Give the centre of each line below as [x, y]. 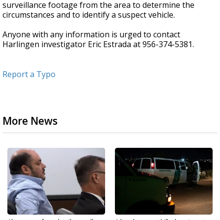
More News [30, 121]
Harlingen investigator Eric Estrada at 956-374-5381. [98, 44]
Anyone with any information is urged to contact [91, 35]
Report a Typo [29, 74]
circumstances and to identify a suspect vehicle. [89, 15]
